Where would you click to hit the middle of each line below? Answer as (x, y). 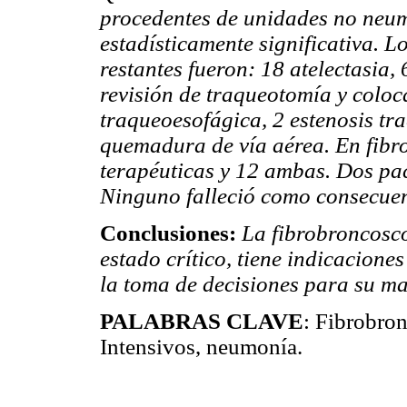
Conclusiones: (171, 233)
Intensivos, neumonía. (201, 346)
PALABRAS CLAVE (202, 321)
